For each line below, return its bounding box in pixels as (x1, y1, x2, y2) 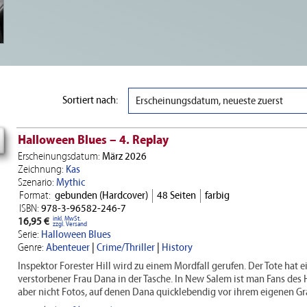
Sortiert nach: (62, 95, 119, 106)
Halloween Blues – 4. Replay (18, 134, 169, 147)
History (162, 242, 193, 254)
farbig (205, 190, 230, 201)
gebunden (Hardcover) (55, 190, 148, 201)
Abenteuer (46, 242, 90, 254)
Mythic (56, 177, 85, 188)
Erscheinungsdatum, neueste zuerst (136, 95, 284, 107)
